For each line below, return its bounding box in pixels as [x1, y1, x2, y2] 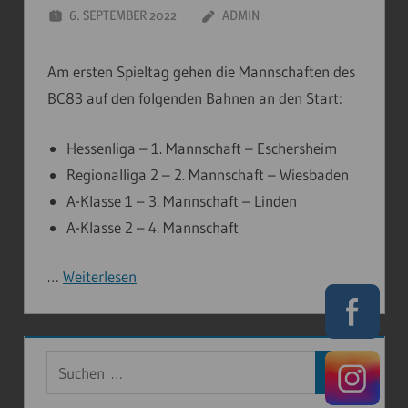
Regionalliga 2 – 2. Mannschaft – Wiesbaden [66, 164, 350, 184]
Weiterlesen [63, 267, 137, 287]
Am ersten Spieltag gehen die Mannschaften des [47, 62, 355, 82]
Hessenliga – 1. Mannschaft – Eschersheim [66, 138, 338, 158]
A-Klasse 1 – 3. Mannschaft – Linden [66, 190, 298, 210]
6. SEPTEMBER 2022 [69, 6, 177, 25]
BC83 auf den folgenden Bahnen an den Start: [47, 88, 342, 108]
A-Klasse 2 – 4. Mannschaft [66, 217, 240, 237]
